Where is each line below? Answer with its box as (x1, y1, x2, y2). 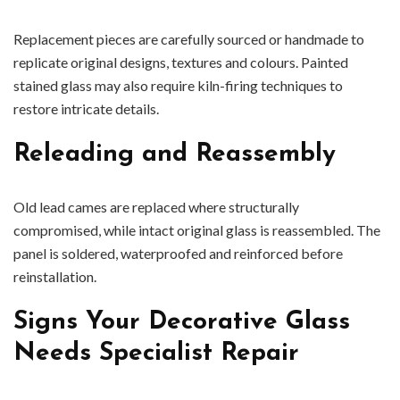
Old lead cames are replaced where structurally (13, 198, 299, 216)
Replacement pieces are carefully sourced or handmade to (13, 30, 364, 48)
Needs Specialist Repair (13, 341, 299, 367)
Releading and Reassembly (13, 142, 336, 168)
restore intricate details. (13, 100, 159, 118)
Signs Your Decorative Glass (13, 310, 350, 336)
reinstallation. (13, 268, 96, 286)
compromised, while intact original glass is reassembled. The (13, 221, 380, 239)
